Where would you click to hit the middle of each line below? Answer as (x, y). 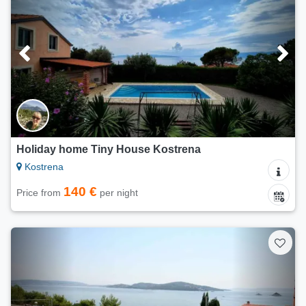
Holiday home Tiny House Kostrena (109, 150)
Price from (40, 193)
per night (117, 193)
